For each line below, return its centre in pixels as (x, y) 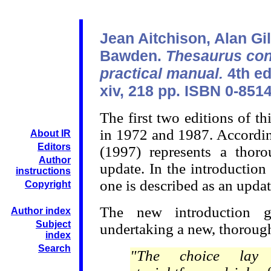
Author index (41, 211)
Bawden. (133, 56)
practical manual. (162, 73)
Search (54, 248)
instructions (43, 171)
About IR (51, 133)
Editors (54, 147)
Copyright (48, 184)
